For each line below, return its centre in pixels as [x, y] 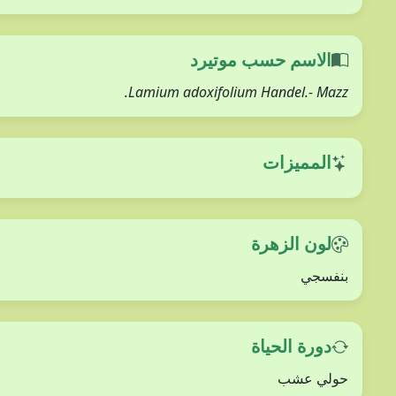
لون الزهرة [291, 244]
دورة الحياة [291, 346]
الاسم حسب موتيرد [261, 60]
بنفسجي [324, 276]
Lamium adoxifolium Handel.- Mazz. [238, 92]
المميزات [297, 162]
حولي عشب [313, 378]
